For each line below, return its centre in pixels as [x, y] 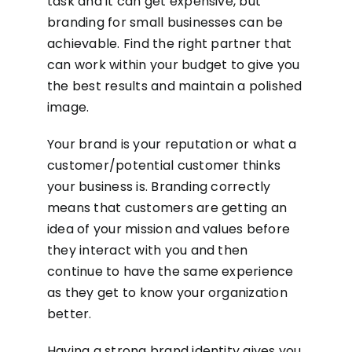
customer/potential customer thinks [164, 165]
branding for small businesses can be [165, 22]
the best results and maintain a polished [174, 86]
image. [68, 107]
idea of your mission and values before [169, 229]
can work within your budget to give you [173, 65]
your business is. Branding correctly [159, 187]
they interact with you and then [147, 250]
